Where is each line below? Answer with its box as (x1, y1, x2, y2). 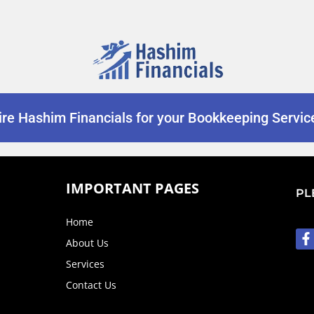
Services (65, 257, 104, 271)
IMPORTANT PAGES (65, 178, 199, 198)
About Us (65, 235, 109, 250)
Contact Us (65, 278, 116, 292)
